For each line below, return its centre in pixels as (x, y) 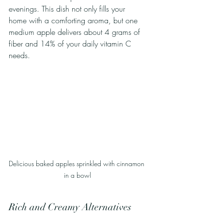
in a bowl (77, 175)
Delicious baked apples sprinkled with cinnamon (77, 163)
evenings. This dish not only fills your (68, 9)
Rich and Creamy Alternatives (70, 207)
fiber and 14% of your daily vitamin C (71, 44)
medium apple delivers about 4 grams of (76, 32)
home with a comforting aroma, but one (74, 21)
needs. (19, 55)
